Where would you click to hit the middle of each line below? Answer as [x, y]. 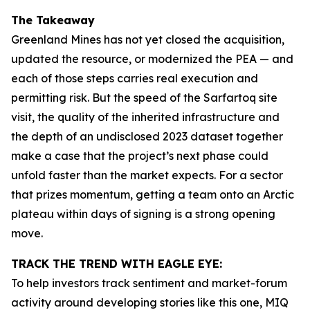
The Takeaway [53, 20]
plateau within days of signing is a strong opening [143, 214]
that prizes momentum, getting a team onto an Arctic [153, 194]
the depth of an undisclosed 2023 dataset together [147, 136]
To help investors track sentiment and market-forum [149, 283]
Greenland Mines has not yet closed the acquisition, [148, 39]
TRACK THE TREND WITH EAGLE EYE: [117, 264]
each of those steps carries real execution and [135, 78]
